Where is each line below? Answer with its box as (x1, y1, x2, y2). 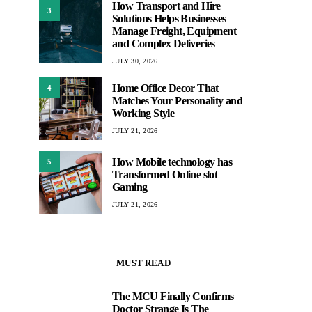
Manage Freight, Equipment (112, 25, 236, 37)
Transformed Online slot (112, 168, 218, 180)
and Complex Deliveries (112, 38, 215, 49)
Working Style (112, 107, 175, 119)
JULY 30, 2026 (112, 57, 158, 65)
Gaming (112, 180, 148, 193)
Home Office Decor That (112, 81, 219, 94)
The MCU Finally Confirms (112, 290, 234, 302)
